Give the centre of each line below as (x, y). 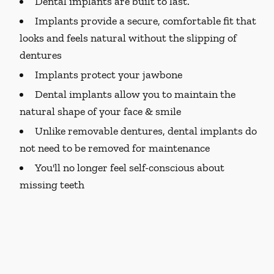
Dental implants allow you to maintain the (135, 94)
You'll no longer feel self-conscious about (130, 168)
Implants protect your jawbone (109, 75)
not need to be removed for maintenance (115, 148)
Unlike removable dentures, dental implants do (146, 131)
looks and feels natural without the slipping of (128, 38)
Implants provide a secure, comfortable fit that (146, 21)
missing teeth (52, 185)
